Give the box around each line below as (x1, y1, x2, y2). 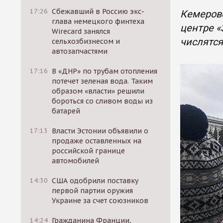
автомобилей (52, 156, 100, 165)
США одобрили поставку (52, 176, 139, 185)
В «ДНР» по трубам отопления (52, 67, 158, 76)
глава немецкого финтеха (52, 17, 145, 26)
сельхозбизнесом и (52, 37, 120, 46)
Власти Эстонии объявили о (52, 126, 149, 135)
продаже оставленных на (52, 136, 142, 145)
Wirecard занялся (52, 27, 111, 36)
